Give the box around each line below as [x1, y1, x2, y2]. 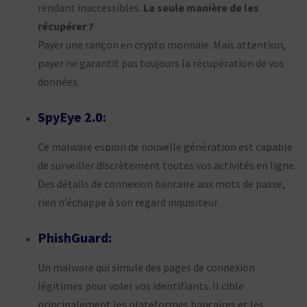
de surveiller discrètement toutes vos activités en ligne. [38, 158, 296, 172]
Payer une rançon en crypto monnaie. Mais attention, [38, 37, 286, 51]
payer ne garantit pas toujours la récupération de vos [38, 56, 284, 70]
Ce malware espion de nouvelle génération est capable [38, 139, 293, 153]
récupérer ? [38, 19, 94, 33]
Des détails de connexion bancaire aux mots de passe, [38, 176, 285, 191]
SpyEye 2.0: [38, 108, 106, 125]
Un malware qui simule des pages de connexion [38, 260, 255, 274]
